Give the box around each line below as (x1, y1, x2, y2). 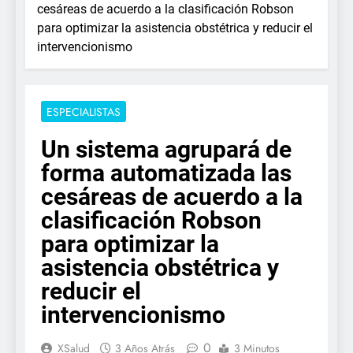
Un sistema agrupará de (41, 136, 292, 164)
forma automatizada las (41, 159, 292, 188)
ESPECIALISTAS (46, 104, 121, 121)
